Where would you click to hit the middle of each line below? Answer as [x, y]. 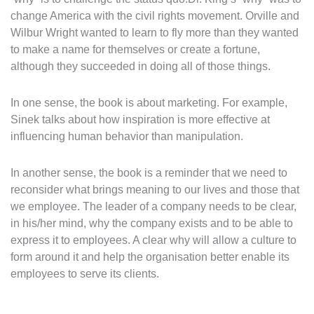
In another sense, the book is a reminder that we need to [149, 172]
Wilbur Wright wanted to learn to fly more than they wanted [155, 32]
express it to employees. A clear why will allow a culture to [153, 240]
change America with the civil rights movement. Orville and [155, 15]
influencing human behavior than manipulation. [127, 136]
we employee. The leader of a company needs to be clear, [153, 206]
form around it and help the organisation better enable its [150, 257]
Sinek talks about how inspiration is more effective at [140, 119]
